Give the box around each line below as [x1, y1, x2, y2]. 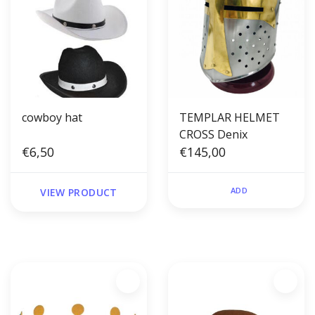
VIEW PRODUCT [40, 186, 117, 200]
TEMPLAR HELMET [179, 110, 280, 126]
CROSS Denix [179, 127, 247, 143]
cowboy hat [22, 110, 82, 126]
